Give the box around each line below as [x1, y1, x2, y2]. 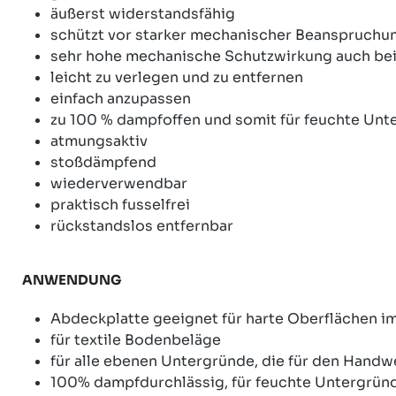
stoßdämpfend [50, 152, 156, 171]
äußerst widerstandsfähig [50, 4, 235, 23]
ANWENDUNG [22, 270, 122, 288]
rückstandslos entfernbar [50, 216, 233, 235]
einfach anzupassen [50, 88, 191, 108]
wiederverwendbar [50, 173, 187, 193]
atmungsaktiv [50, 131, 148, 150]
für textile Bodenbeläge [50, 330, 221, 349]
